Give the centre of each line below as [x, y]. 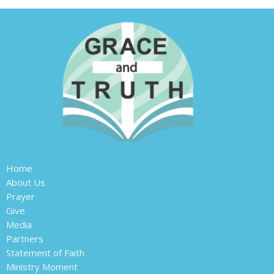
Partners [25, 239]
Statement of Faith [45, 253]
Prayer [20, 197]
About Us [26, 183]
